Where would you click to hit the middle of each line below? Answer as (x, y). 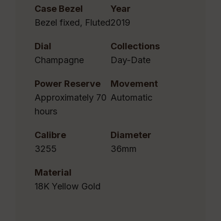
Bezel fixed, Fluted (72, 23)
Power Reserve (67, 84)
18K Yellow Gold (67, 186)
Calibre (50, 135)
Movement (134, 84)
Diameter (131, 135)
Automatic (131, 98)
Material (53, 173)
